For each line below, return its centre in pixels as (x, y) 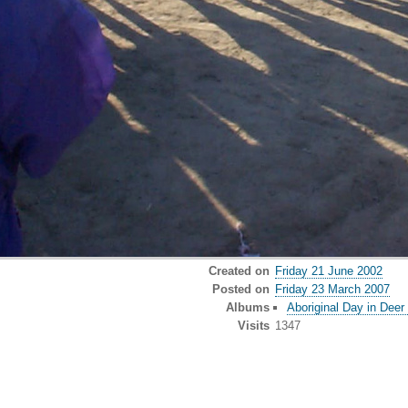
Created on (239, 270)
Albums (247, 307)
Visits (253, 325)
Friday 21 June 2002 (329, 270)
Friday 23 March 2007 (332, 289)
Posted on (240, 289)
